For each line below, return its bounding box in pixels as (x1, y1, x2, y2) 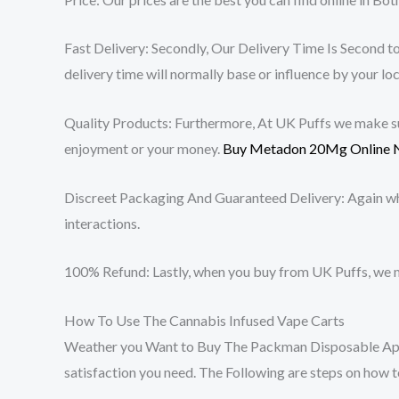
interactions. (64, 214, 140, 232)
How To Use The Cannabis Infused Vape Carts (64, 311, 345, 329)
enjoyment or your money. (64, 139, 223, 157)
